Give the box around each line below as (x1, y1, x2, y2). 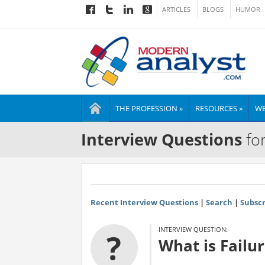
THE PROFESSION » (115, 103, 183, 114)
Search (205, 196, 232, 208)
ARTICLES (162, 5, 190, 14)
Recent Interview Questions (90, 196, 198, 208)
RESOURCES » (195, 103, 243, 114)
